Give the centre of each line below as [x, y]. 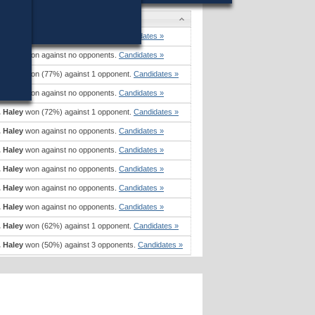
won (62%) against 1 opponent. [78, 225]
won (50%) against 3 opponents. [81, 244]
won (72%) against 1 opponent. [78, 111]
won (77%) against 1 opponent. [78, 73]
